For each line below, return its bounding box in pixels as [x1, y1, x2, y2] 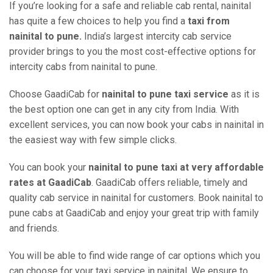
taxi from [188, 15, 230, 27]
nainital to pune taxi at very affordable [88, 161, 264, 173]
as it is [229, 88, 260, 100]
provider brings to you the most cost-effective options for [9, 46, 256, 57]
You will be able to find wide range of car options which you [9, 250, 260, 261]
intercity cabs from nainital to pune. [9, 61, 157, 73]
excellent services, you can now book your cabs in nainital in [9, 119, 264, 130]
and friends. [9, 222, 59, 234]
